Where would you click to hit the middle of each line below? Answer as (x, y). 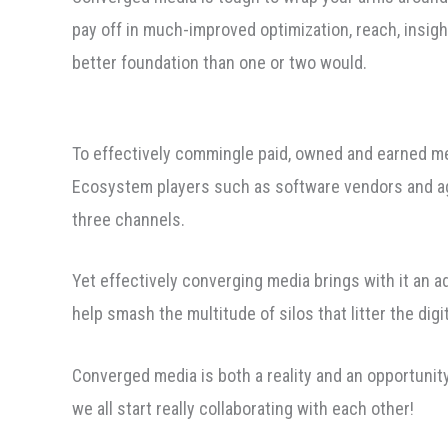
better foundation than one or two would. (219, 62)
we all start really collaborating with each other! (243, 409)
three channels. (128, 219)
